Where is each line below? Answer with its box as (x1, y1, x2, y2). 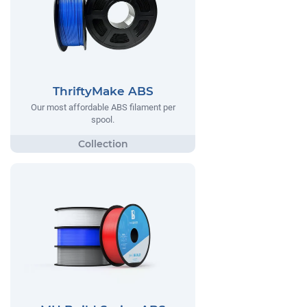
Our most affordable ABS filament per (30, 101, 175, 112)
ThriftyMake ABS (52, 84, 153, 98)
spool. (91, 114, 114, 125)
